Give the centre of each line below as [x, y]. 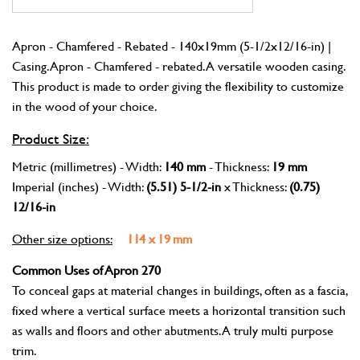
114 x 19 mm [160, 238]
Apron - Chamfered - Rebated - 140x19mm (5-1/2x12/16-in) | [172, 45]
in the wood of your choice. [85, 106]
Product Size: [51, 139]
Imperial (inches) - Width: [79, 186]
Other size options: [62, 238]
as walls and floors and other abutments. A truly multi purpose [173, 330]
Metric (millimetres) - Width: [88, 166]
